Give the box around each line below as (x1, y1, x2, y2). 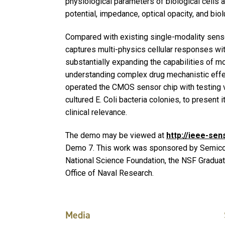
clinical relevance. (65, 107, 127, 118)
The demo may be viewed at (65, 130, 166, 140)
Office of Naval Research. (65, 168, 154, 178)
